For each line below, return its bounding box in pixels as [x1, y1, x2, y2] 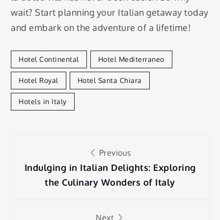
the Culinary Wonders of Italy [45, 177, 175, 188]
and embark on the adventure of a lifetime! [11, 22, 191, 33]
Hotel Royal [19, 76, 58, 85]
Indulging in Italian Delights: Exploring [24, 162, 196, 173]
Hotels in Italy [19, 97, 67, 106]
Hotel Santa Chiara [77, 76, 142, 85]
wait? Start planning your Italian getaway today [11, 6, 209, 18]
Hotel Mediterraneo [98, 55, 165, 64]
